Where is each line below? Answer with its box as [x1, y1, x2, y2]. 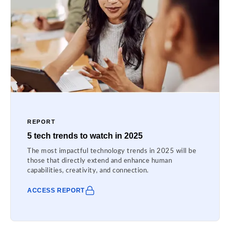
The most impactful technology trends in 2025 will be [27, 147, 196, 155]
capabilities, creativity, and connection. [27, 167, 149, 174]
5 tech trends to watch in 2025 [27, 131, 143, 140]
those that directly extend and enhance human [27, 157, 172, 164]
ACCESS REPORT [27, 186, 85, 194]
